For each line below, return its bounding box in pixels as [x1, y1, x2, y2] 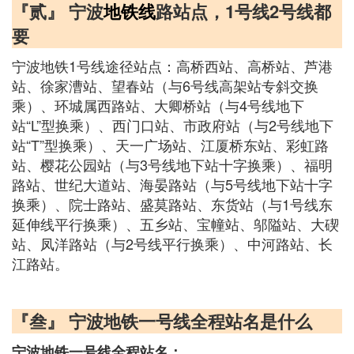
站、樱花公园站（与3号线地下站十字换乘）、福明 [12, 154, 333, 175]
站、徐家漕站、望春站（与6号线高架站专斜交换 [12, 75, 318, 96]
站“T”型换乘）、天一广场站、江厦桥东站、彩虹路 [12, 134, 329, 155]
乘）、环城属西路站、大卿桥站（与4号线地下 [12, 95, 304, 115]
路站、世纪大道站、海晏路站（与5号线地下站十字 [12, 174, 333, 194]
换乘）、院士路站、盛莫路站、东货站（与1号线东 [12, 194, 333, 214]
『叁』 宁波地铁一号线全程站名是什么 [12, 308, 312, 333]
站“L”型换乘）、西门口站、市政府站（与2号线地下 [12, 115, 333, 135]
